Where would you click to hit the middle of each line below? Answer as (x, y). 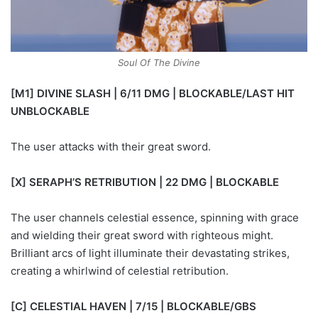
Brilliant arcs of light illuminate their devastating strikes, (150, 253)
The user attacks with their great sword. (111, 146)
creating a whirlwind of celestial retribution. (120, 270)
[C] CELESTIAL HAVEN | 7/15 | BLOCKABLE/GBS (133, 306)
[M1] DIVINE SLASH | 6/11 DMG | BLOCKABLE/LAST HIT (153, 93)
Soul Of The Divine (159, 62)
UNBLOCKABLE (50, 111)
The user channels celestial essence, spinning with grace (155, 217)
